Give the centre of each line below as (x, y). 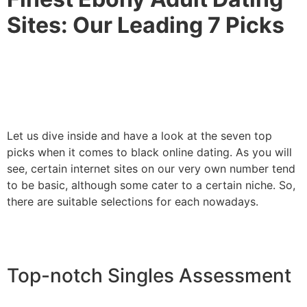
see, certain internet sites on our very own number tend (151, 168)
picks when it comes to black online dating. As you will (149, 152)
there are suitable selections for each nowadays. (133, 201)
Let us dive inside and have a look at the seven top (139, 135)
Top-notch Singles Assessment (149, 275)
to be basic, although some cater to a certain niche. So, (151, 185)
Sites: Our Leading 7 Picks (146, 25)
